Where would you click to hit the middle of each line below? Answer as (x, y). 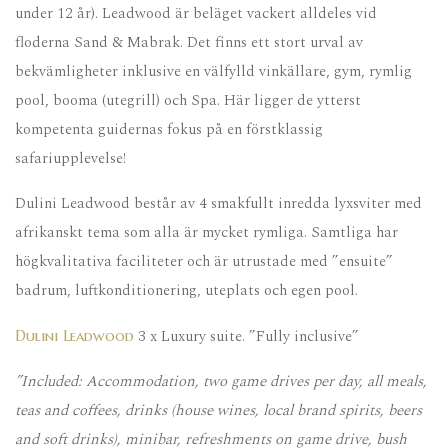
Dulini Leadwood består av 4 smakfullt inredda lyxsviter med (218, 204)
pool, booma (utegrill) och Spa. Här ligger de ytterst (188, 101)
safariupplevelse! (70, 159)
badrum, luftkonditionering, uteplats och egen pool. (186, 291)
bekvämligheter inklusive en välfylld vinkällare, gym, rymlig (213, 72)
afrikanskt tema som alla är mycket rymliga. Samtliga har (206, 233)
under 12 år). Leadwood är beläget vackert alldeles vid (196, 14)
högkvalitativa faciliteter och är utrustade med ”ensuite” (204, 262)
